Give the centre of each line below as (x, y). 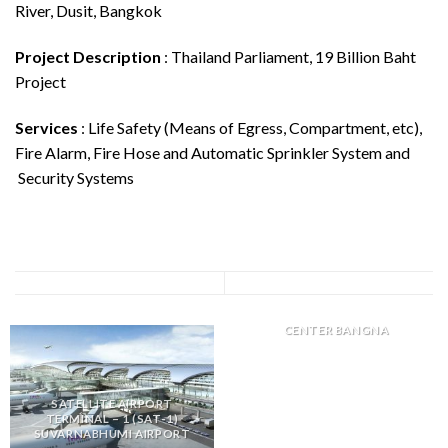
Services (46, 127)
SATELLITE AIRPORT (112, 404)
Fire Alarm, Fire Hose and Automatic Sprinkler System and (212, 152)
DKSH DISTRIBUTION (336, 315)
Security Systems (74, 177)
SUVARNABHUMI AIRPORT (112, 434)
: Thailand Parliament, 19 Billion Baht (290, 56)
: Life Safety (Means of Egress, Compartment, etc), (250, 127)
